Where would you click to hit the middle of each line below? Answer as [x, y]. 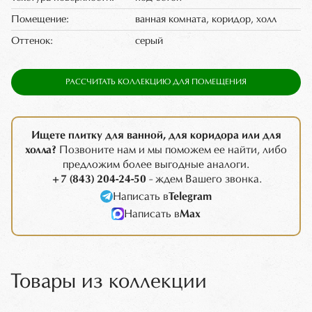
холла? [41, 150]
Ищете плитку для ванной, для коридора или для [156, 135]
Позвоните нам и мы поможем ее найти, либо [172, 150]
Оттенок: [32, 41]
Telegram [190, 196]
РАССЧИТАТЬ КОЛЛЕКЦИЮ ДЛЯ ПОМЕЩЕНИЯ [156, 81]
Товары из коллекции [109, 282]
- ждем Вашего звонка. [204, 179]
